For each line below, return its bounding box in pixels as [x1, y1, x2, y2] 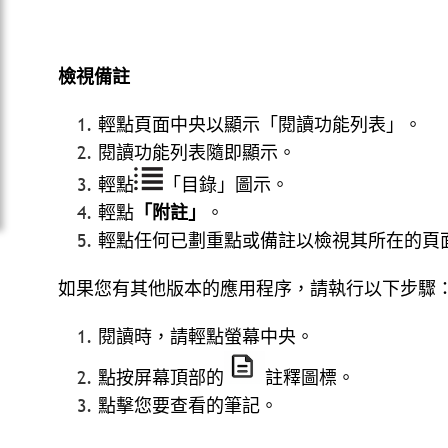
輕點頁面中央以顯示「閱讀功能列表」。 [98, 113, 422, 137]
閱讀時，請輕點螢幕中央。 [98, 324, 314, 348]
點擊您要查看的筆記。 [98, 394, 278, 418]
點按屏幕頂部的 [98, 366, 224, 390]
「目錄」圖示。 [163, 172, 289, 196]
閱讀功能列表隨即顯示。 [98, 141, 296, 165]
